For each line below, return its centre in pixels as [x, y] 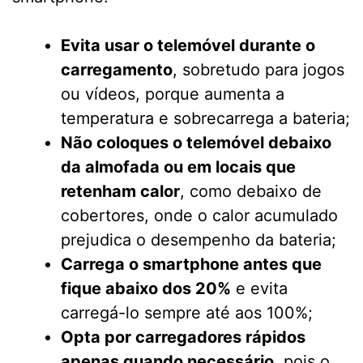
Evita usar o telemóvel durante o [188, 46]
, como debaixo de [251, 192]
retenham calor [120, 192]
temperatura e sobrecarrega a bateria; [205, 119]
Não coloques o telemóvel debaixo [196, 143]
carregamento [117, 70]
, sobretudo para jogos [258, 70]
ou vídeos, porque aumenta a [173, 94]
